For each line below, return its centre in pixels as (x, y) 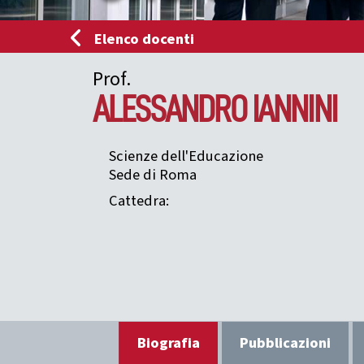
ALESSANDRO (170, 109)
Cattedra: (139, 200)
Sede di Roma (153, 174)
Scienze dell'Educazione (186, 156)
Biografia (169, 342)
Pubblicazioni (286, 342)
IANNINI (294, 109)
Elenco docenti (145, 39)
